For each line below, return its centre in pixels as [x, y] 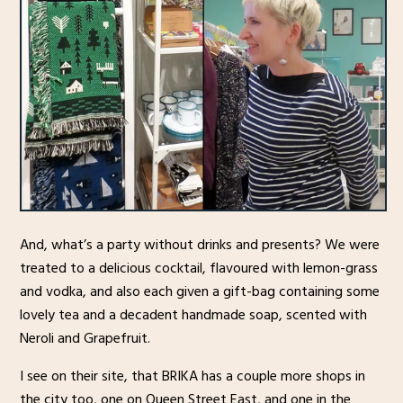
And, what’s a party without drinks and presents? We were [199, 245]
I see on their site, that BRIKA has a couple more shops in [192, 376]
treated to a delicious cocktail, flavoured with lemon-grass [198, 269]
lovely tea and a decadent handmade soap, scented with [193, 315]
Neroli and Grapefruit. [85, 339]
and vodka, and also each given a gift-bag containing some [199, 292]
